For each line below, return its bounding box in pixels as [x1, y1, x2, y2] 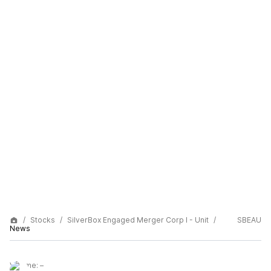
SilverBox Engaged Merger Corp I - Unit [67, 215, 209, 224]
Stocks [30, 215, 55, 224]
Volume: [10, 261, 40, 270]
